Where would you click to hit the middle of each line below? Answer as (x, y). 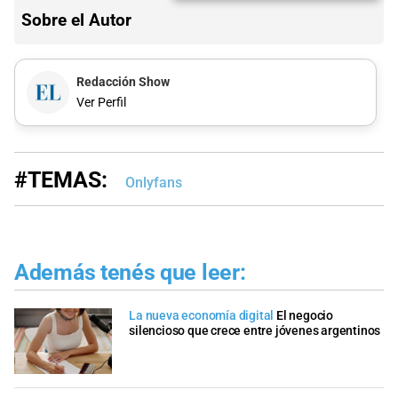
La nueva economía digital (202, 316)
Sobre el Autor (76, 20)
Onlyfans (154, 182)
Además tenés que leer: (130, 272)
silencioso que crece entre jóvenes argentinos (255, 331)
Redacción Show (123, 82)
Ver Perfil (101, 103)
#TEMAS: (61, 179)
